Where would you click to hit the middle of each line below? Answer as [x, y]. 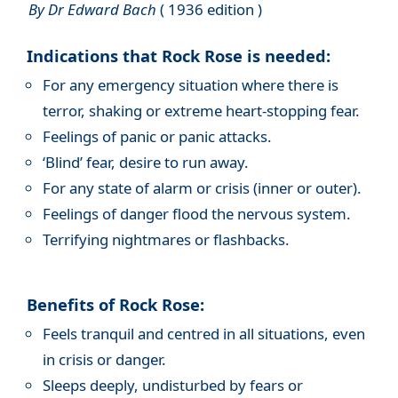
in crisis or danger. [104, 360]
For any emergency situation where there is [190, 84]
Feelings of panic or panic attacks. [157, 136]
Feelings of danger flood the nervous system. [196, 213]
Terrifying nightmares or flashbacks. [166, 239]
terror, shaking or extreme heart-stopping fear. [201, 110]
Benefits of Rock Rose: [115, 304]
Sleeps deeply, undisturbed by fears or [172, 386]
